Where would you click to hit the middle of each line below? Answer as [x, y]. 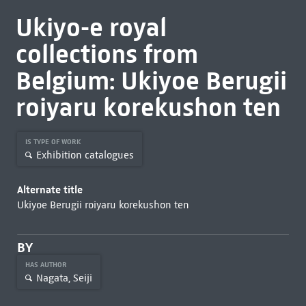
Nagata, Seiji [64, 278]
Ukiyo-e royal [91, 27]
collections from [107, 54]
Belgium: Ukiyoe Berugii [151, 81]
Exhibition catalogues [85, 155]
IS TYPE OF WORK [54, 142]
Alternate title [50, 190]
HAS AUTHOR [47, 265]
